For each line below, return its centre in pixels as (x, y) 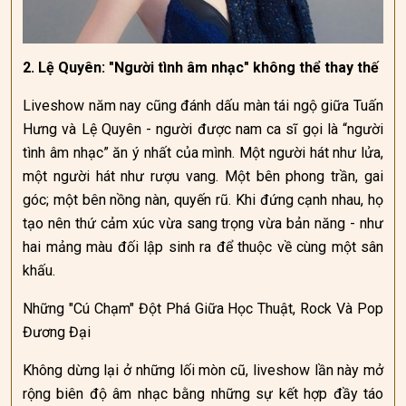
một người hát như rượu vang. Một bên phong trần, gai (203, 176)
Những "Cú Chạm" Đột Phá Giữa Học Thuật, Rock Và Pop (203, 309)
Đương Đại (57, 332)
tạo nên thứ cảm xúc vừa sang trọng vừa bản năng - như (203, 223)
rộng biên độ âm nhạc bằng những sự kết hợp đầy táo (203, 394)
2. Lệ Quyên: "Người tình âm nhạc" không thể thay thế (201, 68)
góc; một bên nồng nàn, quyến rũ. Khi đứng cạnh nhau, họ (203, 200)
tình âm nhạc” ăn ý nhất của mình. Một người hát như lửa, (203, 153)
